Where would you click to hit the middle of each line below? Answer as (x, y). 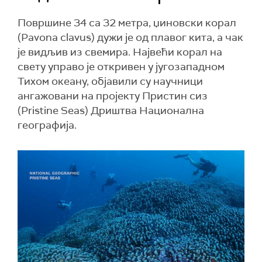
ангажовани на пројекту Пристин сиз (113, 96)
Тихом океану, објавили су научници (110, 81)
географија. (47, 125)
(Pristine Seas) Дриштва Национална (111, 111)
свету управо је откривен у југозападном (121, 67)
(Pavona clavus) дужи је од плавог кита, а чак (130, 37)
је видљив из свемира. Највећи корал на (120, 52)
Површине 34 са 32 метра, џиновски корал (127, 23)
